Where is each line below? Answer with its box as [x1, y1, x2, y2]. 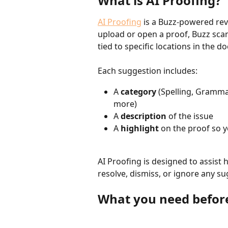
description [121, 110, 166, 122]
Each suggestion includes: [98, 65, 197, 77]
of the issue [166, 110, 213, 122]
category [121, 85, 156, 97]
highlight [121, 123, 159, 134]
